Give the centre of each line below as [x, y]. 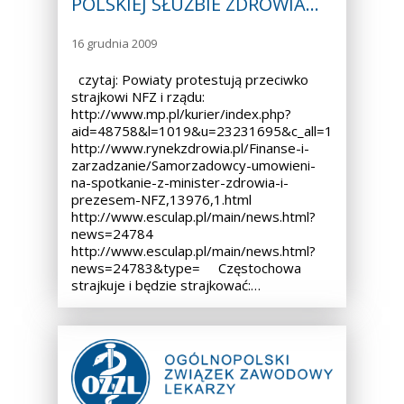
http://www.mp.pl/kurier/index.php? [181, 113]
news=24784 [112, 233]
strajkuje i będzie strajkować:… [166, 285]
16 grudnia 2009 [114, 43]
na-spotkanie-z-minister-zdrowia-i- [180, 182]
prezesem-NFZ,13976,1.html [161, 199]
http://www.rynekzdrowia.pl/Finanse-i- [190, 147]
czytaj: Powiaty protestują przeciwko [190, 79]
